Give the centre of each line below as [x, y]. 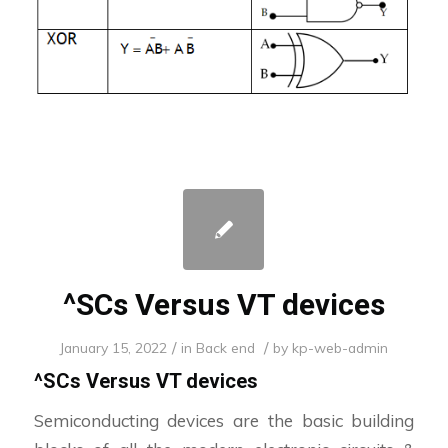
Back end [226, 347]
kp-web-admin [340, 347]
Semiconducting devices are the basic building [224, 421]
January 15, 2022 [113, 347]
